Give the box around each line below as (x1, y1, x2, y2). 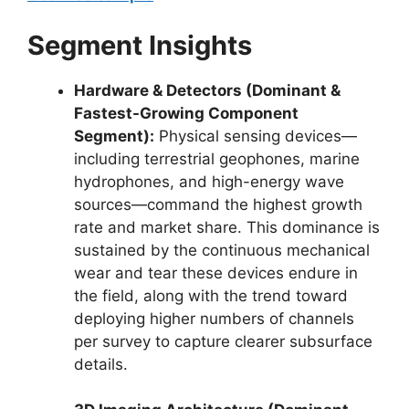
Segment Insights (27, 28, 252, 61)
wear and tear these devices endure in (74, 263, 358, 282)
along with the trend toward (139, 286, 348, 305)
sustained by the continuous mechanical (74, 240, 370, 259)
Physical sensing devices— (154, 126, 357, 145)
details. (74, 354, 128, 373)
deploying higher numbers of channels (74, 309, 354, 328)
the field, (74, 286, 139, 305)
